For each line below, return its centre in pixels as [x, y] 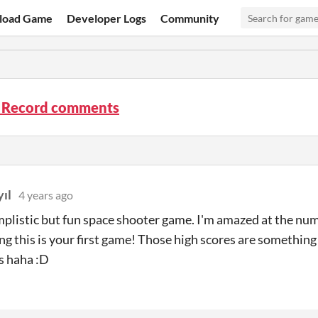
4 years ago [46, 195]
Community [190, 18]
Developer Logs [107, 18]
